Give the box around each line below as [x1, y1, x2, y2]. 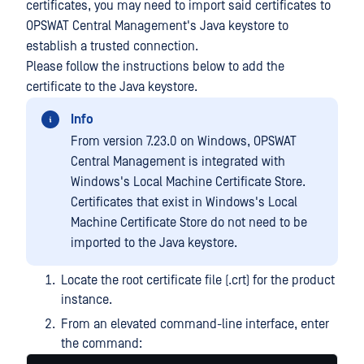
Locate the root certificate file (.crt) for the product [61, 273, 335, 288]
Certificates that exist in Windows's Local [71, 195, 297, 210]
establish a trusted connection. [26, 39, 198, 54]
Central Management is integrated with [71, 154, 285, 169]
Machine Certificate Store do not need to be [71, 215, 307, 230]
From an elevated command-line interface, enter [61, 317, 329, 331]
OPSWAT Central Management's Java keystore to [26, 19, 288, 33]
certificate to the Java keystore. [26, 80, 197, 94]
